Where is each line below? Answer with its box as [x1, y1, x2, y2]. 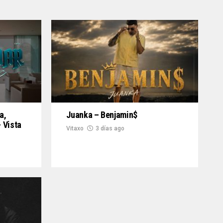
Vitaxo [66, 124, 84, 132]
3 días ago [96, 124, 125, 132]
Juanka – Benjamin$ [66, 109, 137, 120]
